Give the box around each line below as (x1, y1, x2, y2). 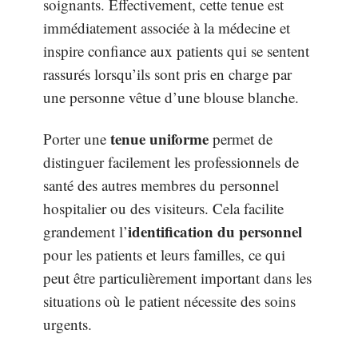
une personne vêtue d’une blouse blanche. (43, 87, 299, 108)
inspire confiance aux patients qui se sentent (43, 41, 309, 62)
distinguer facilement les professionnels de (43, 151, 299, 172)
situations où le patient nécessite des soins (43, 290, 296, 311)
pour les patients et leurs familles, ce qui (43, 244, 285, 265)
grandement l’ (43, 221, 128, 241)
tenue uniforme (110, 127, 209, 149)
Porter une (43, 128, 110, 149)
